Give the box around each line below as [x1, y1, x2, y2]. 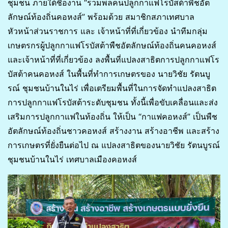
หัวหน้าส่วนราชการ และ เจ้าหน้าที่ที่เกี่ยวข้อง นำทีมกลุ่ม [8, 25, 208, 36]
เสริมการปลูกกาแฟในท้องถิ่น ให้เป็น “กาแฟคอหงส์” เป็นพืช [8, 111, 217, 122]
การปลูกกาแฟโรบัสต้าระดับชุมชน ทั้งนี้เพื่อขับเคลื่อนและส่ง [8, 97, 218, 107]
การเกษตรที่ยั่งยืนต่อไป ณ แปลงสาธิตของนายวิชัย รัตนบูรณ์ [8, 139, 220, 150]
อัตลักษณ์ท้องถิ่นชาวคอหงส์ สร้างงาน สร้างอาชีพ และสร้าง [8, 125, 219, 136]
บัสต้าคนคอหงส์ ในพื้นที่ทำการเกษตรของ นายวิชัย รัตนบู [8, 68, 210, 79]
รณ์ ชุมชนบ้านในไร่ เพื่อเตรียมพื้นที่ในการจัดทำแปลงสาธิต [8, 82, 216, 93]
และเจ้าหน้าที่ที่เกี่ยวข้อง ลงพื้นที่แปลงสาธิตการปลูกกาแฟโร [8, 54, 219, 65]
